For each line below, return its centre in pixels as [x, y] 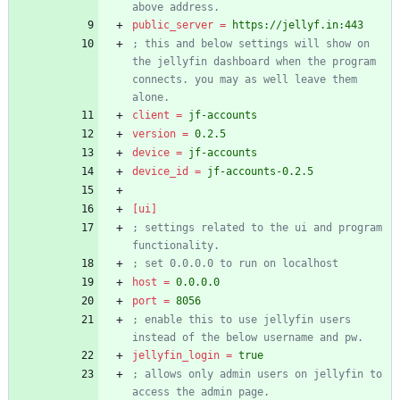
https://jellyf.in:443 [298, 25]
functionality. [176, 246]
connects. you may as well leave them [245, 80]
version [154, 134]
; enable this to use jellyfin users [242, 320]
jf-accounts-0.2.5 [260, 172]
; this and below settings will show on [251, 44]
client [151, 116]
